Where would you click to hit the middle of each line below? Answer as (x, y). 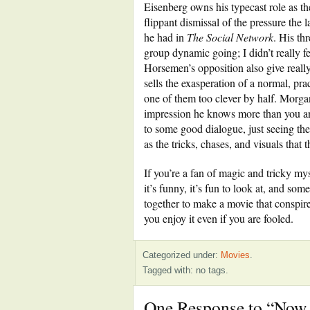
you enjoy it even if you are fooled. (219, 218)
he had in (165, 37)
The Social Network (230, 37)
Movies (235, 255)
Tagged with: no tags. (185, 270)
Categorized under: (182, 255)
